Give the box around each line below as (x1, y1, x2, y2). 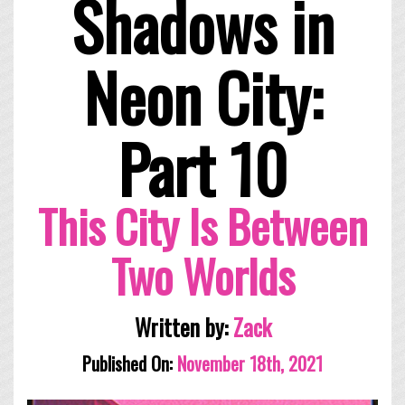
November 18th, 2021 (173, 349, 323, 377)
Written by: (134, 309, 233, 344)
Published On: (82, 349, 173, 377)
